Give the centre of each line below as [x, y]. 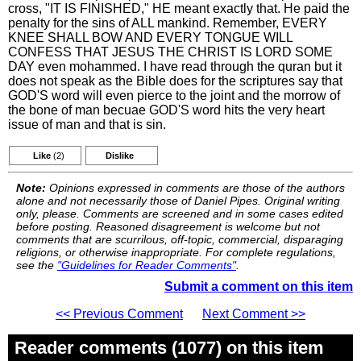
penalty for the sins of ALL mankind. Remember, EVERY [168, 23]
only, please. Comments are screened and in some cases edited [180, 214]
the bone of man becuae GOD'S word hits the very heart [166, 110]
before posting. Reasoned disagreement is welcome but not [168, 226]
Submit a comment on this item [259, 286]
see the [37, 265]
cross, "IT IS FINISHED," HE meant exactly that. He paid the [179, 8]
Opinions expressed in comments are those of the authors [195, 188]
